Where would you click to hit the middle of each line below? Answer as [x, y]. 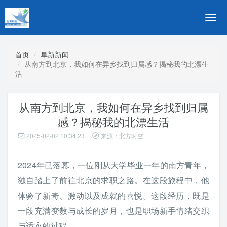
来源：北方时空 [122, 136]
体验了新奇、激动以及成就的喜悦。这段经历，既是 [113, 195]
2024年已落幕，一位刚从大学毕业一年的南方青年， [113, 165]
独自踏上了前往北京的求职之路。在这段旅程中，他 [113, 180]
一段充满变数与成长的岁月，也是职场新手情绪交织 [113, 211]
